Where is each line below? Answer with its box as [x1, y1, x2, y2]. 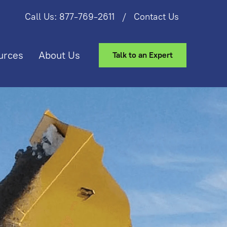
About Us [39, 49, 80, 62]
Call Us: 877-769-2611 [25, 11, 115, 22]
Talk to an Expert [112, 50, 173, 60]
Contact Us [134, 11, 179, 22]
